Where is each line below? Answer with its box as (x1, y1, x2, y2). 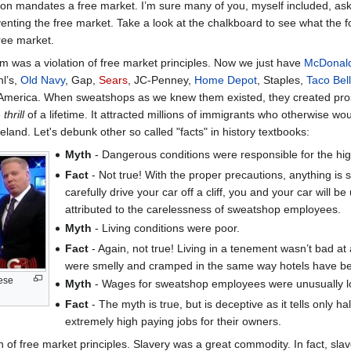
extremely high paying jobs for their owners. (64, 315, 281, 328)
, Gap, (65, 73, 99, 86)
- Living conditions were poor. (91, 221, 240, 234)
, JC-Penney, (128, 73, 194, 86)
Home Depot (194, 73, 257, 86)
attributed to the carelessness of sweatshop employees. (64, 203, 341, 216)
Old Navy (20, 73, 65, 86)
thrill (4, 107, 24, 121)
